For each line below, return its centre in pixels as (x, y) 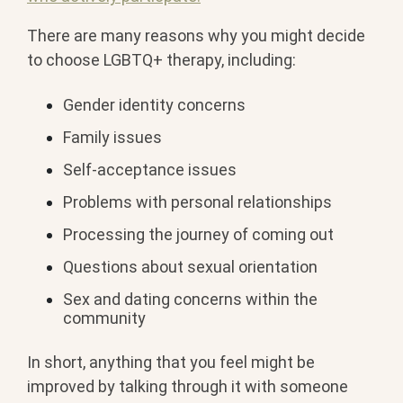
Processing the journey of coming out (198, 234)
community (104, 318)
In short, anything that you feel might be (171, 363)
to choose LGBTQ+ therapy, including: (161, 60)
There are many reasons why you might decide (196, 36)
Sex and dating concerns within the (190, 299)
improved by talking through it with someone (188, 387)
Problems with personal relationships (197, 201)
